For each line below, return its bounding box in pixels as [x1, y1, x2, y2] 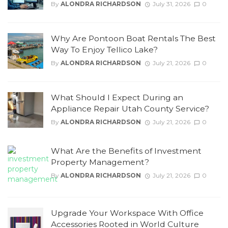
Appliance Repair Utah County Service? [51, 103, 209, 113]
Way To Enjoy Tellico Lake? [51, 44, 158, 54]
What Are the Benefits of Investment [51, 146, 202, 156]
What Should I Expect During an [51, 92, 183, 102]
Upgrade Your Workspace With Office [51, 208, 204, 218]
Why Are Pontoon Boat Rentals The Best [51, 33, 216, 43]
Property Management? [51, 157, 149, 167]
